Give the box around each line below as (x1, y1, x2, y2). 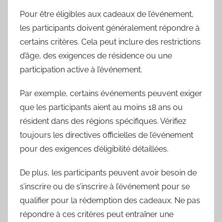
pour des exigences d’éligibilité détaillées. (20, 144, 168, 154)
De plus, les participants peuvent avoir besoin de (20, 168, 197, 178)
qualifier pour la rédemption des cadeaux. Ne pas (20, 196, 200, 206)
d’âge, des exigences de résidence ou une (20, 51, 172, 61)
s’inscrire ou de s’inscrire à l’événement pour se (20, 182, 190, 192)
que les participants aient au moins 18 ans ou (20, 103, 183, 112)
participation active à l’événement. (20, 65, 142, 75)
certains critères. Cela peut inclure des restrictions (20, 37, 201, 47)
